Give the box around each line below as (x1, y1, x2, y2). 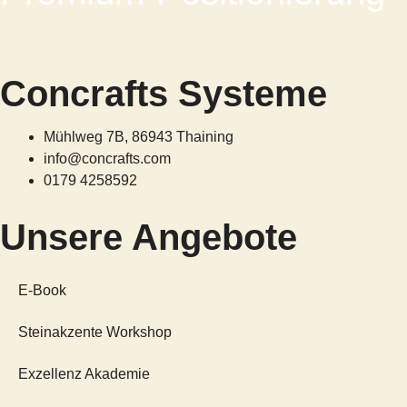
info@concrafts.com (44, 151, 171, 166)
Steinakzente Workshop (18, 324, 172, 340)
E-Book (18, 283, 66, 298)
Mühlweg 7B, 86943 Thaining (44, 129, 233, 144)
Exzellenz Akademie (18, 366, 150, 382)
